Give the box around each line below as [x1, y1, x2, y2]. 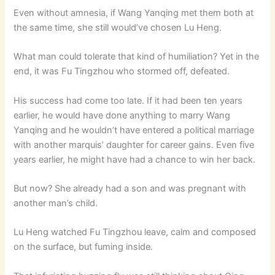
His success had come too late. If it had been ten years [14, 95, 243, 106]
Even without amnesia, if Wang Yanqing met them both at [14, 7, 254, 18]
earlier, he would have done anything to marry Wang [14, 109, 231, 121]
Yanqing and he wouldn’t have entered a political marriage [14, 124, 255, 136]
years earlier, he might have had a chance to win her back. [14, 153, 256, 165]
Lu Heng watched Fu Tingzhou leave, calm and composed [14, 227, 257, 238]
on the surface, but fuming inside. [14, 241, 153, 253]
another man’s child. [14, 197, 98, 209]
